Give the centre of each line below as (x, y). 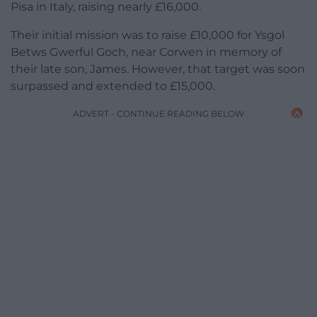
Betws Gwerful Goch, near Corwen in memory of (146, 52)
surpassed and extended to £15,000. (113, 86)
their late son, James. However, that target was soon (158, 69)
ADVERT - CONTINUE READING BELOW (158, 113)
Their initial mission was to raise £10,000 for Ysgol (148, 35)
